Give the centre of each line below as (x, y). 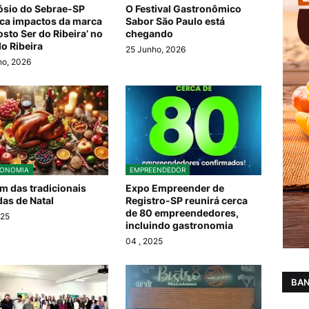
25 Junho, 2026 (156, 50)
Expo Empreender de (175, 188)
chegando (150, 34)
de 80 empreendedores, (182, 213)
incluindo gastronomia (180, 226)
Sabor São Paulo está (176, 21)
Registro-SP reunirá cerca (187, 201)
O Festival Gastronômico (184, 9)
